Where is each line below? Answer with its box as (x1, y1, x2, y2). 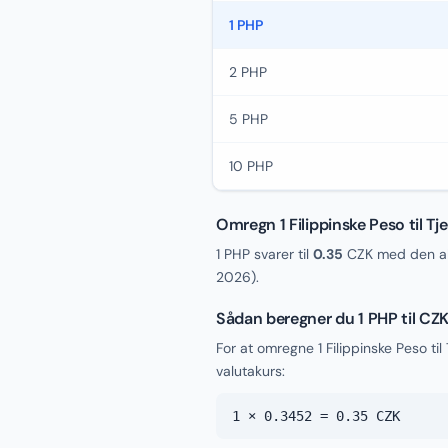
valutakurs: (216, 362, 285, 380)
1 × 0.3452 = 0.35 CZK (232, 408, 400, 424)
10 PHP (229, 157, 273, 175)
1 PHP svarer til (216, 245, 313, 263)
